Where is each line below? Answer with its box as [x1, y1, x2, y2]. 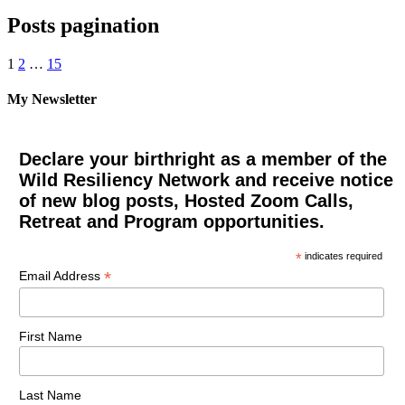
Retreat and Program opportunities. [18, 212, 325, 232]
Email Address [18, 268, 104, 284]
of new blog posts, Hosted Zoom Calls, [18, 191, 353, 212]
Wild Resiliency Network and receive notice [18, 170, 393, 191]
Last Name [18, 387, 81, 402]
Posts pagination [7, 14, 159, 38]
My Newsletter [7, 91, 97, 108]
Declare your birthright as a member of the [18, 149, 387, 170]
